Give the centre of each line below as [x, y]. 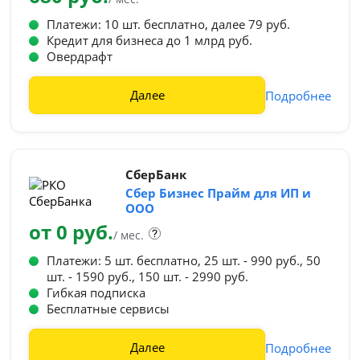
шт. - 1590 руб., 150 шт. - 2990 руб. [148, 276]
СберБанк [155, 174]
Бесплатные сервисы [108, 309]
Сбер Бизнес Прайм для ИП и [218, 193]
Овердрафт [80, 56]
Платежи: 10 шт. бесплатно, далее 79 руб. [169, 24]
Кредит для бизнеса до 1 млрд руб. [150, 40]
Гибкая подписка [96, 292]
